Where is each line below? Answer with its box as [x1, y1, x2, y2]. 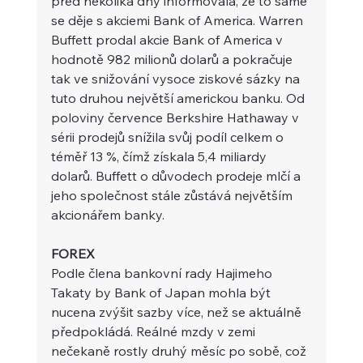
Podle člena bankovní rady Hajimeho [50, 264, 275, 281]
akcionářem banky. [50, 206, 164, 223]
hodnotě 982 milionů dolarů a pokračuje [50, 50, 296, 67]
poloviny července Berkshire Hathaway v [50, 109, 302, 126]
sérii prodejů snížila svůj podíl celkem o [50, 128, 287, 145]
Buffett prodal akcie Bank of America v [50, 31, 286, 48]
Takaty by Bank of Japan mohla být [50, 284, 274, 301]
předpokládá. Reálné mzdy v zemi [50, 322, 258, 340]
